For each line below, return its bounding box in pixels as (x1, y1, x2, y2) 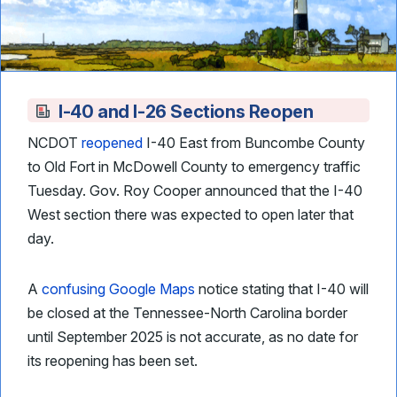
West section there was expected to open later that (27, 206, 354, 223)
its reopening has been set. (27, 352, 198, 370)
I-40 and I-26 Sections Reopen (58, 101, 314, 122)
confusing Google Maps (42, 280, 195, 298)
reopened (82, 134, 143, 152)
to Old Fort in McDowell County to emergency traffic (27, 158, 361, 175)
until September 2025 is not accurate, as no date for (27, 328, 358, 346)
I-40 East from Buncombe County (143, 134, 365, 152)
